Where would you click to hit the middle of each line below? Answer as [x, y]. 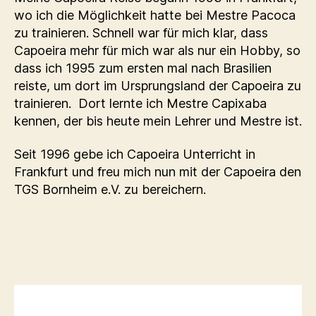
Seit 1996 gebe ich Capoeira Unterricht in [135, 154]
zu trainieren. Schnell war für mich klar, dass [141, 32]
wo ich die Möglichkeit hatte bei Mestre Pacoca [155, 15]
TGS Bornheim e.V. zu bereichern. [112, 190]
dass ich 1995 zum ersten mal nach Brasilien [143, 68]
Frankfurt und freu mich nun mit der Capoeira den [158, 172]
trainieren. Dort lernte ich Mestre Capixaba [140, 103]
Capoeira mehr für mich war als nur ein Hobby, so [157, 50]
